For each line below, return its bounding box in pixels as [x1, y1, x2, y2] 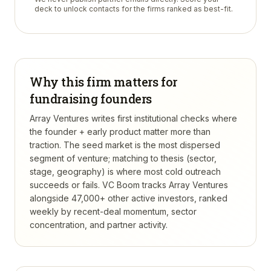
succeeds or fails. [30, 180, 100, 190]
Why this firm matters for [30, 74, 178, 90]
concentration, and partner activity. [30, 220, 168, 230]
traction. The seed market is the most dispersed [30, 140, 220, 150]
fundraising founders [30, 91, 152, 106]
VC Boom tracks [100, 180, 169, 190]
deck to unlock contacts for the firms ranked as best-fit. [34, 4, 233, 13]
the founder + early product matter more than [30, 126, 211, 137]
